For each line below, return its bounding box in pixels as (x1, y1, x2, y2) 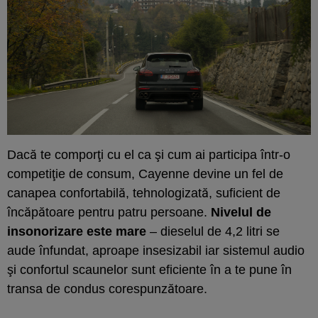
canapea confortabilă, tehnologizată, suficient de (7, 185, 280, 200)
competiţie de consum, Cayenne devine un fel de (7, 166, 283, 181)
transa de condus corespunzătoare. (7, 281, 207, 296)
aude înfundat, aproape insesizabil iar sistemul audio (7, 243, 305, 258)
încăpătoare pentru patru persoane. (7, 204, 211, 219)
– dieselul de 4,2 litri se (146, 224, 280, 238)
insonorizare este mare (7, 224, 146, 238)
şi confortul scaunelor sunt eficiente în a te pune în (7, 262, 292, 277)
